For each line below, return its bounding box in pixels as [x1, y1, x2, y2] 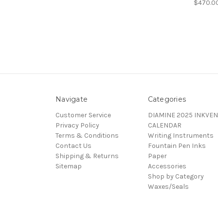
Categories [147, 94, 186, 104]
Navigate [55, 94, 88, 104]
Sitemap [55, 162, 82, 170]
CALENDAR [147, 121, 182, 129]
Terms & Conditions [55, 131, 119, 140]
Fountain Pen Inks [147, 141, 206, 150]
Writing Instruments [147, 131, 214, 140]
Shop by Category [147, 172, 204, 181]
